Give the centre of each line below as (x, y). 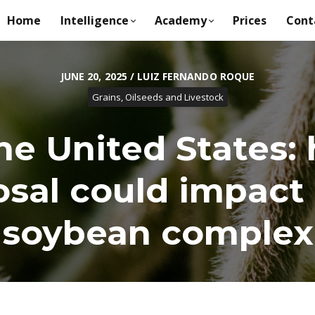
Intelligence (94, 20)
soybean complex (157, 232)
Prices (249, 20)
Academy (180, 20)
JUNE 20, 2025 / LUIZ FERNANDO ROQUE (157, 76)
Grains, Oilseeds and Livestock (157, 97)
